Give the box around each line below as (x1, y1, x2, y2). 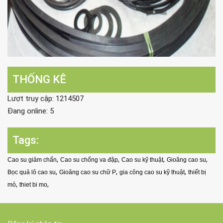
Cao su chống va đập (60, 156, 118, 163)
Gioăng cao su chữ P (59, 168, 116, 176)
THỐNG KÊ (12, 73, 66, 86)
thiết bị (188, 168, 206, 176)
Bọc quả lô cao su (7, 168, 56, 176)
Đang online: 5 (7, 106, 54, 115)
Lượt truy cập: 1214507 (7, 94, 84, 103)
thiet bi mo (19, 181, 47, 188)
